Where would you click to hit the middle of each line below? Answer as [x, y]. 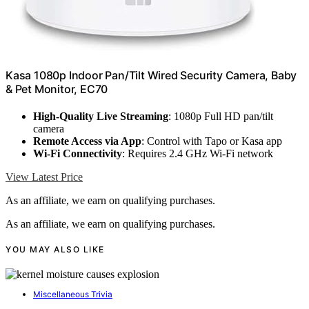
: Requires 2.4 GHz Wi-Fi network [198, 153]
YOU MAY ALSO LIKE [55, 249]
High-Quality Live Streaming [101, 116]
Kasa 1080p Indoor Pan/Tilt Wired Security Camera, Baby [151, 75]
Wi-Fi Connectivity [78, 153]
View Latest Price [44, 177]
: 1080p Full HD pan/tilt [221, 116]
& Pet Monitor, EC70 [57, 89]
